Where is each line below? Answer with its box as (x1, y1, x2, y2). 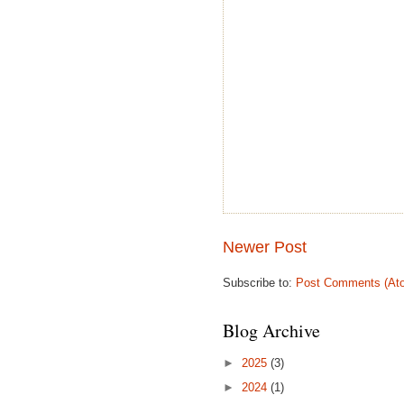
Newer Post (223, 238, 307, 257)
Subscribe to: (223, 276, 296, 290)
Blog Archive (223, 318, 320, 344)
